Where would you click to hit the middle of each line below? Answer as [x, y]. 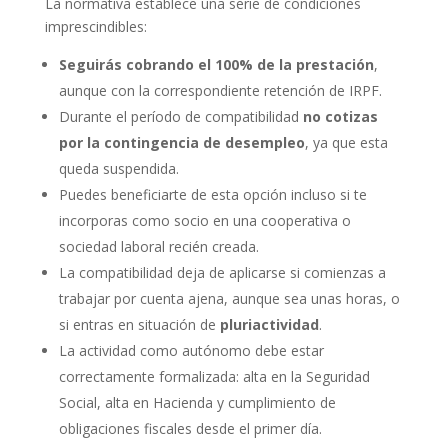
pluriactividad [269, 325]
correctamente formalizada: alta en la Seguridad [214, 377]
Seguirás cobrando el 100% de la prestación [216, 65]
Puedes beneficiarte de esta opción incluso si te [212, 195]
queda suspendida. [118, 169]
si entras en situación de [139, 325]
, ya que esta [346, 143]
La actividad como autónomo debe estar [191, 351]
